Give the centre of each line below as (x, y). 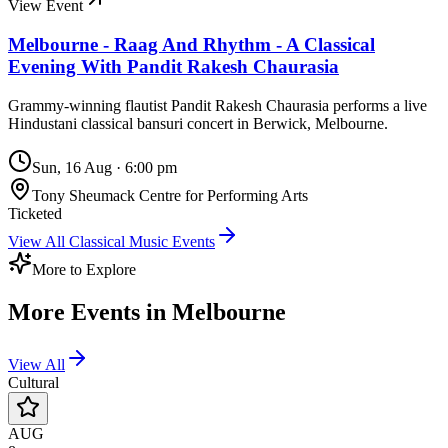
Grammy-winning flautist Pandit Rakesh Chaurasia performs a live (217, 105)
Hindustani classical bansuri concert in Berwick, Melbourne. (198, 123)
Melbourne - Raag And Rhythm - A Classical (191, 45)
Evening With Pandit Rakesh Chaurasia (173, 67)
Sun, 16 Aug (72, 167)
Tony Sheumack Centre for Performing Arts (170, 195)
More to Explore (84, 269)
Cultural (33, 382)
